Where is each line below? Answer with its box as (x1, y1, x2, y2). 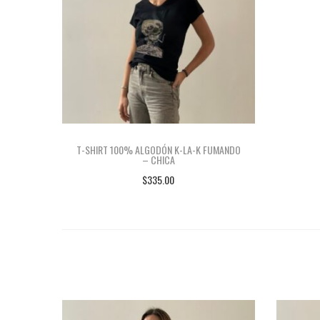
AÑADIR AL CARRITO (125, 193, 206, 209)
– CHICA (141, 151, 175, 167)
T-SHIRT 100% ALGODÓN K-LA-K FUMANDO (76, 141, 241, 157)
